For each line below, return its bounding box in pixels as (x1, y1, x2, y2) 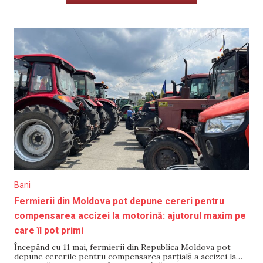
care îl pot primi (14, 225, 83, 236)
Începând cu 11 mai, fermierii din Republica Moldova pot (14, 242, 231, 252)
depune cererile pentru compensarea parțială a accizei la (14, 251, 236, 262)
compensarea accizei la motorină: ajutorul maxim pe (14, 210, 246, 221)
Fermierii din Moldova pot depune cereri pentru (14, 195, 224, 207)
